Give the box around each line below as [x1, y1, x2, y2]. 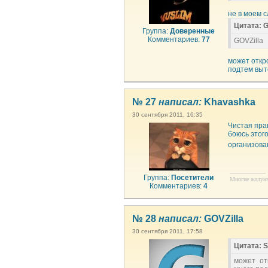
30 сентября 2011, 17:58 [132, 228, 203, 234]
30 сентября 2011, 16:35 [132, 111, 203, 118]
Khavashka [202, 97, 255, 107]
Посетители [171, 173, 214, 182]
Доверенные [170, 27, 215, 35]
